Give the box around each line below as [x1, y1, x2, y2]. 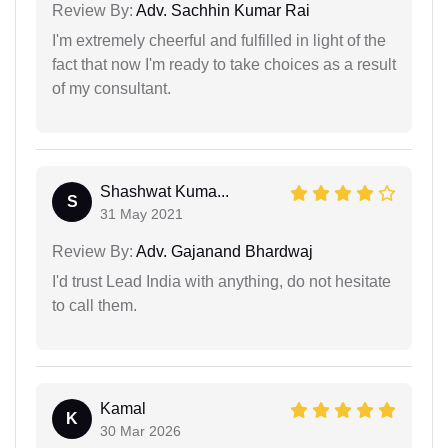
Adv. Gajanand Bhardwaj [133, 242, 313, 260]
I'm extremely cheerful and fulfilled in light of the [52, 31, 386, 49]
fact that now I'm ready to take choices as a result [52, 55, 396, 73]
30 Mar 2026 [100, 422, 181, 439]
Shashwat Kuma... [100, 182, 229, 200]
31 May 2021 [100, 205, 183, 222]
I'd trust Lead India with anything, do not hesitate [52, 272, 391, 290]
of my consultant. [52, 79, 171, 97]
